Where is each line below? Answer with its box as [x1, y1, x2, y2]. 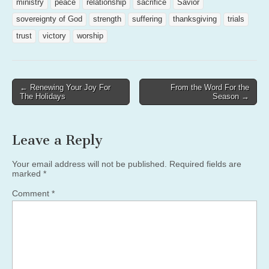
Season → [213, 91, 249, 101]
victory [43, 31, 66, 40]
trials [228, 14, 244, 23]
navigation [11, 95, 66, 108]
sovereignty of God [16, 14, 82, 23]
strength [93, 14, 121, 23]
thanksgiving [173, 14, 217, 23]
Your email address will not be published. [12, 159, 167, 169]
